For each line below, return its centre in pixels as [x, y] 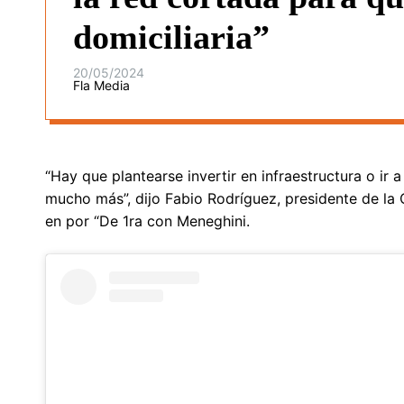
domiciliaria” [171, 37]
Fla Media [101, 85]
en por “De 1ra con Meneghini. [147, 220]
